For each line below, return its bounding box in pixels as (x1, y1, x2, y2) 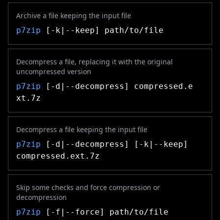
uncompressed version (16, 67, 91, 76)
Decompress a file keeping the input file (16, 125, 147, 134)
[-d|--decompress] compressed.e (41, 82, 193, 91)
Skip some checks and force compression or (16, 183, 160, 192)
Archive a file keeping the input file (16, 11, 131, 20)
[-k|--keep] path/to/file (41, 26, 164, 35)
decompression (16, 192, 67, 202)
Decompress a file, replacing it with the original (16, 57, 173, 66)
